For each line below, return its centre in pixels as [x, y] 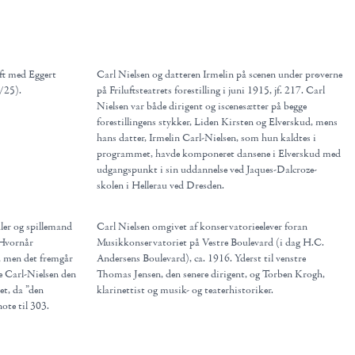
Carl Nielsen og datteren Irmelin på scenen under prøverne [219, 74]
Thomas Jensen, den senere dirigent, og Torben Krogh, [211, 274]
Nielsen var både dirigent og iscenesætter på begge [202, 106]
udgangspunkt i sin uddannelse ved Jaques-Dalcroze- [207, 170]
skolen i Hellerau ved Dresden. [160, 185]
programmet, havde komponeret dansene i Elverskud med [219, 154]
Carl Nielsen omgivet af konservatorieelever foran [202, 227]
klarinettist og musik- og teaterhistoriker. [185, 290]
